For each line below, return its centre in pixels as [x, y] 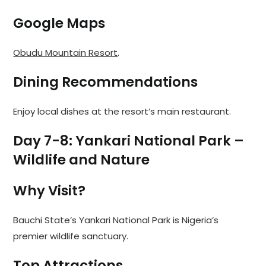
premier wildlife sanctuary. [71, 236]
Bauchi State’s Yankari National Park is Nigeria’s [116, 220]
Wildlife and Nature [82, 160]
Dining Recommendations [106, 82]
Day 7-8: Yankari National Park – [129, 141]
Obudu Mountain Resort [66, 53]
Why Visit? [50, 191]
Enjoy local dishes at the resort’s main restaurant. [122, 112]
